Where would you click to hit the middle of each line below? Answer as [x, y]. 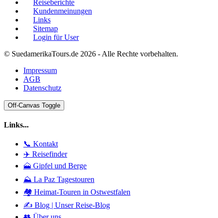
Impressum [40, 70]
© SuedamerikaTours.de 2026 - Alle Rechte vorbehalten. [91, 54]
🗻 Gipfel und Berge [55, 166]
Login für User [56, 37]
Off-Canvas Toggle [34, 105]
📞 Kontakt [41, 144]
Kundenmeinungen [63, 11]
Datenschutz [42, 88]
